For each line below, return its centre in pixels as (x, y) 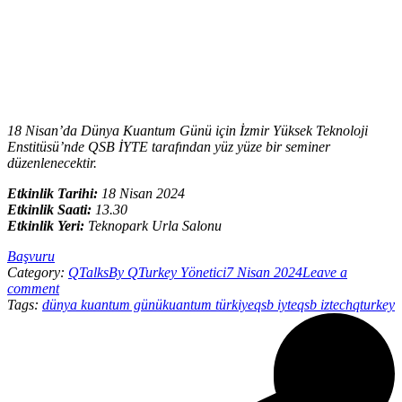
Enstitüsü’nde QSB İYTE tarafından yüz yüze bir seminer (169, 146)
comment (33, 288)
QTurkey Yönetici (177, 272)
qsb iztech (325, 304)
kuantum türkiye (208, 304)
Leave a (325, 272)
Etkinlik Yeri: (46, 225)
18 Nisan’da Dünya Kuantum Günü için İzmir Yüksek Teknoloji (188, 130)
